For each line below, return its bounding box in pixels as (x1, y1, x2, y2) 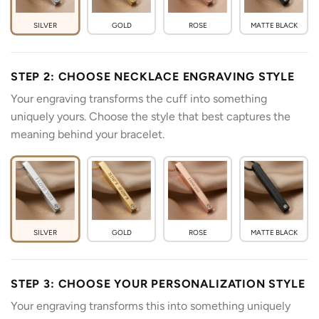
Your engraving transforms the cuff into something (11, 91, 267, 105)
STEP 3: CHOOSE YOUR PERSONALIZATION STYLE (11, 276, 305, 291)
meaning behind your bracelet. (11, 127, 164, 141)
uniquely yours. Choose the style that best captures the (11, 109, 291, 123)
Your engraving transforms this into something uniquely (11, 298, 291, 313)
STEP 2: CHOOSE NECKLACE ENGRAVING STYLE (11, 69, 295, 83)
